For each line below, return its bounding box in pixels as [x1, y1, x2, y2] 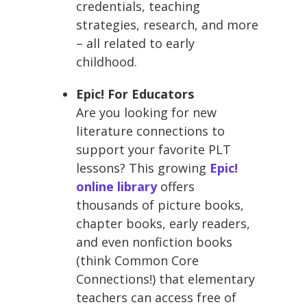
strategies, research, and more [76, 16, 258, 33]
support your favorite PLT [76, 140, 231, 158]
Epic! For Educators [76, 85, 194, 102]
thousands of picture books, [76, 196, 244, 213]
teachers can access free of [76, 288, 236, 306]
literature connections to [76, 122, 225, 139]
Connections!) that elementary [76, 270, 255, 287]
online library [76, 177, 157, 195]
